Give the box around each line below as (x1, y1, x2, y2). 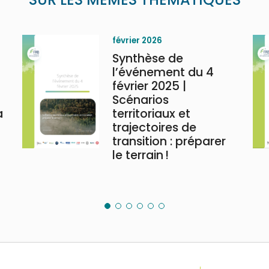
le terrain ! (112, 147, 169, 163)
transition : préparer (112, 133, 226, 150)
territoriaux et (112, 106, 191, 122)
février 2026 (112, 35, 163, 46)
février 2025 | (112, 78, 187, 94)
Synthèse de (112, 50, 184, 67)
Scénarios (112, 92, 169, 108)
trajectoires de (112, 119, 197, 136)
